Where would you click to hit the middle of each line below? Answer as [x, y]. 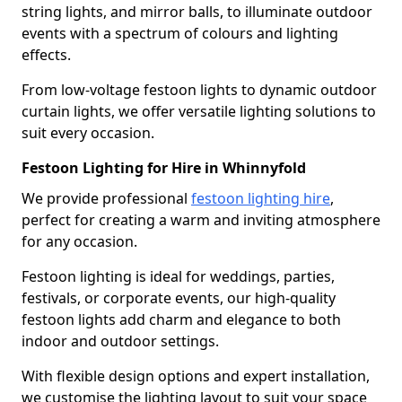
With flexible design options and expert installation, [196, 376]
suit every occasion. [88, 132]
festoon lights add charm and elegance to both [181, 319]
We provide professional [106, 198]
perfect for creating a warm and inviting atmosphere [201, 219]
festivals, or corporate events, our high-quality [179, 297]
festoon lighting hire [261, 198]
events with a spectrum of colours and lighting [180, 33]
